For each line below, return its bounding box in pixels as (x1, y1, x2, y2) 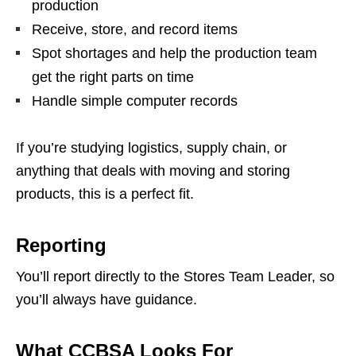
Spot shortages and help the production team (32, 45, 317, 62)
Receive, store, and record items (32, 21, 238, 38)
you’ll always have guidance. (16, 292, 197, 308)
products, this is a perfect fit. (16, 186, 194, 203)
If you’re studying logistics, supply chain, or (16, 140, 287, 157)
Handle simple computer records (32, 93, 238, 110)
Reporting (16, 234, 106, 257)
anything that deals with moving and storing (16, 163, 290, 180)
